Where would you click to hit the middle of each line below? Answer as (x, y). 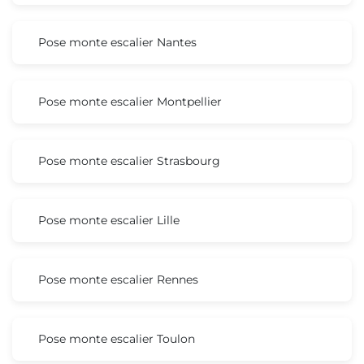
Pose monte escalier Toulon (117, 338)
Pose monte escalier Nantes (117, 42)
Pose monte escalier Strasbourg (129, 160)
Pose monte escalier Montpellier (130, 101)
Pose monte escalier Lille (109, 220)
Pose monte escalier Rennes (118, 279)
